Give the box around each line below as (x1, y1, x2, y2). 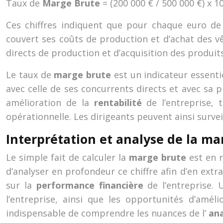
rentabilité (94, 97, 147, 109)
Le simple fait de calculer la (6, 151, 129, 163)
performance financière (36, 179, 148, 191)
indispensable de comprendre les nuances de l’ (6, 207, 209, 219)
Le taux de (6, 69, 54, 81)
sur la (6, 179, 36, 191)
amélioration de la (6, 97, 94, 109)
